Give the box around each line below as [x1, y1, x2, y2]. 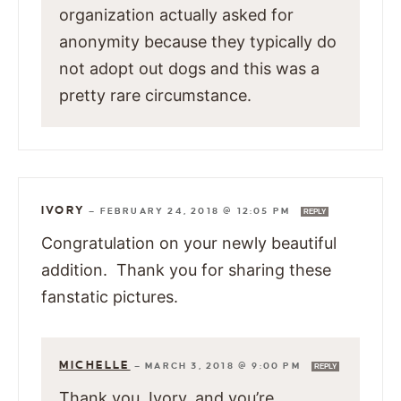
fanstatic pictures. [41, 287, 178, 307]
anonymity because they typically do [59, 32, 337, 52]
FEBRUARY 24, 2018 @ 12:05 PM [99, 206, 294, 217]
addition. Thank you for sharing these [41, 260, 331, 280]
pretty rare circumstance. [59, 86, 252, 106]
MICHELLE [59, 359, 131, 372]
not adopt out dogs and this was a [59, 59, 320, 79]
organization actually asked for [59, 5, 294, 25]
